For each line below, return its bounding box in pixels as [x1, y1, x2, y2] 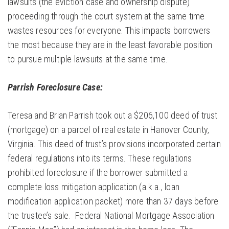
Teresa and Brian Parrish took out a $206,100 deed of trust [8, 110, 218, 121]
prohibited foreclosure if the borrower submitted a [8, 167, 188, 178]
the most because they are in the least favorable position [8, 39, 213, 51]
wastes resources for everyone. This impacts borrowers [8, 25, 211, 36]
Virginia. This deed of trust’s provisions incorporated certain [8, 139, 221, 150]
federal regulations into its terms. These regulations [8, 153, 192, 164]
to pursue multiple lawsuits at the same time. [8, 54, 168, 65]
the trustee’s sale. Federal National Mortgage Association [8, 210, 215, 221]
